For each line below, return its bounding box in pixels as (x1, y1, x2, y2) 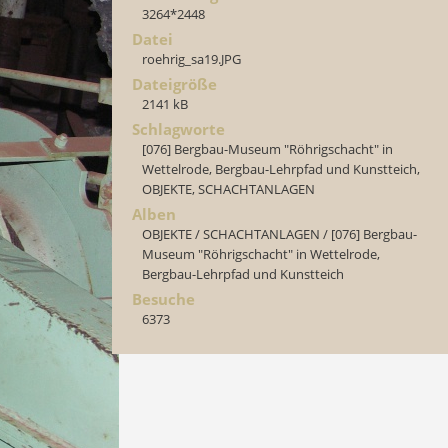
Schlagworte (132, 119, 225, 139)
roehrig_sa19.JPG (142, 50, 241, 68)
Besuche (132, 289, 195, 309)
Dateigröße (132, 74, 217, 94)
